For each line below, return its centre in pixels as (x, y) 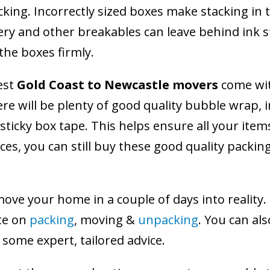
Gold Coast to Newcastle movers (118, 85)
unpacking (168, 220)
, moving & (106, 220)
